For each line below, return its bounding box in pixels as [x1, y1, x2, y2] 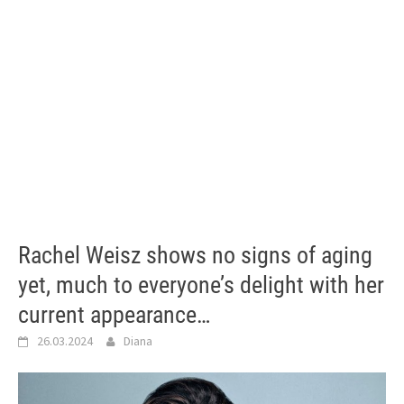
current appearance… [18, 301, 210, 328]
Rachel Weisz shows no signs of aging [18, 242, 372, 269]
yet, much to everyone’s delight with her [18, 271, 384, 298]
